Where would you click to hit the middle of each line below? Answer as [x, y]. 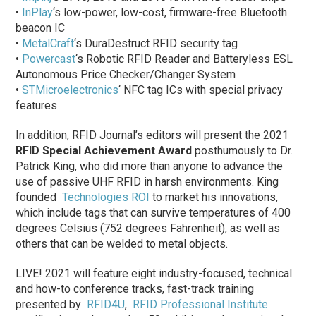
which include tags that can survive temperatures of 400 [153, 212]
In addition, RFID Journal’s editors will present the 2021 [152, 135]
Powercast [49, 59]
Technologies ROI [106, 197]
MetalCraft [48, 43]
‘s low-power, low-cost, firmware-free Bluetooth [170, 12]
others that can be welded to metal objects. [122, 243]
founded [39, 197]
